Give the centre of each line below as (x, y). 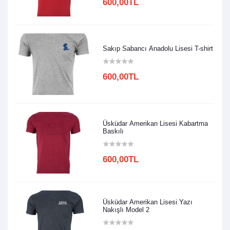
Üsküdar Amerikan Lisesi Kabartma (156, 123)
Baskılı (113, 131)
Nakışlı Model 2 (126, 209)
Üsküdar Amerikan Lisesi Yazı (148, 202)
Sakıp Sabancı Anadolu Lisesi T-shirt (158, 49)
